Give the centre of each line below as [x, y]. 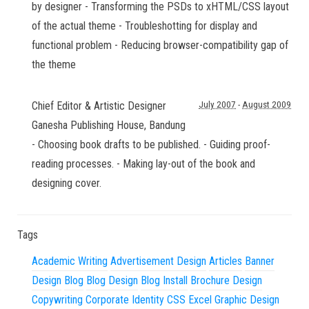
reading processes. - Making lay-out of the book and [143, 164]
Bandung [167, 125]
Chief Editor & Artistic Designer [99, 106]
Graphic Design [247, 300]
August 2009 [267, 104]
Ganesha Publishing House [88, 125]
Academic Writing [70, 261]
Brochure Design [226, 280]
